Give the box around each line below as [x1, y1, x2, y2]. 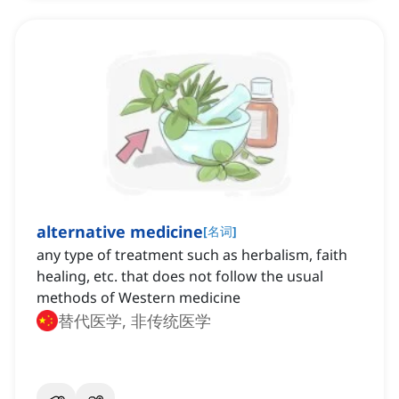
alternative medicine [37, 221, 203, 243]
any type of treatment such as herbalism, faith [37, 245, 347, 265]
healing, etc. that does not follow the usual [37, 266, 323, 287]
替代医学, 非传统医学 [58, 310, 211, 332]
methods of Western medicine [37, 288, 240, 308]
